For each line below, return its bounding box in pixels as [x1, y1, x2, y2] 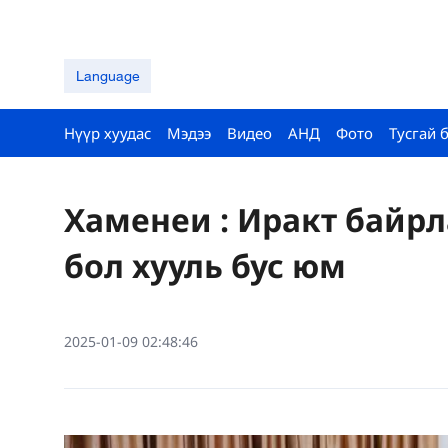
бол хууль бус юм [64, 244, 346, 287]
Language [75, 67, 140, 84]
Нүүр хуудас [64, 123, 151, 143]
